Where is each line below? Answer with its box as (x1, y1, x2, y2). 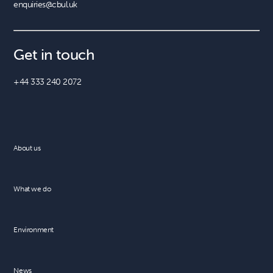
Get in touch (13, 45, 94, 63)
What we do (13, 184, 51, 193)
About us (13, 143, 41, 152)
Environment (13, 225, 54, 234)
